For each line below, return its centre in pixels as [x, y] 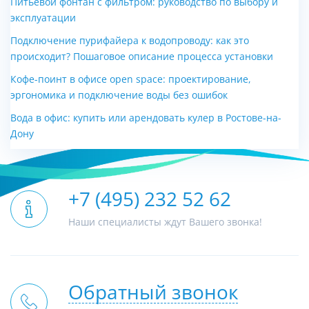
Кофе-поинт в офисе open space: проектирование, [131, 80]
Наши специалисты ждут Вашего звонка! [165, 222]
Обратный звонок [153, 293]
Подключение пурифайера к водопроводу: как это [130, 41]
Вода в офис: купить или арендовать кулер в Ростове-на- [146, 118]
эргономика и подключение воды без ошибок [119, 96]
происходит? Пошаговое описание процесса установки [142, 57]
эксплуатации [43, 18]
